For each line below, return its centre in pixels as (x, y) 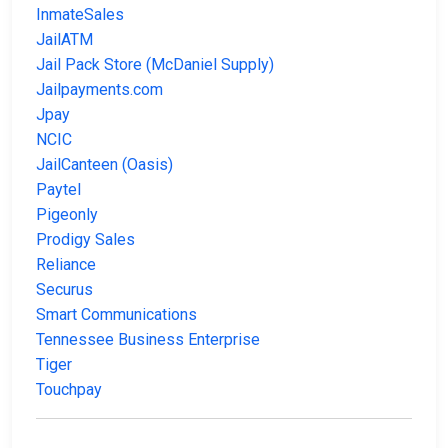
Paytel (58, 190)
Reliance (66, 265)
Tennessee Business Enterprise (148, 340)
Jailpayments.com (99, 90)
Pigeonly (67, 215)
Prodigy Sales (85, 240)
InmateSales (80, 15)
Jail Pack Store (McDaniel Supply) (155, 65)
